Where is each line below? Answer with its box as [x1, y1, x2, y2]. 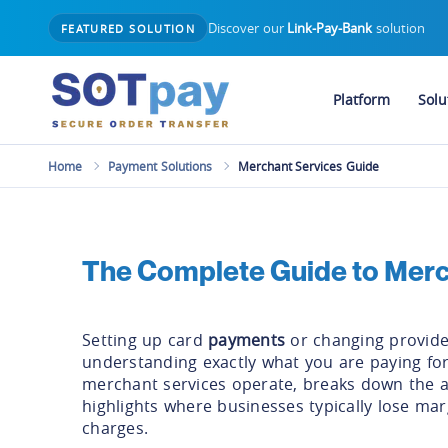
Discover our [208, 19, 288, 37]
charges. [82, 416, 148, 439]
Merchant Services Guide [237, 158, 379, 174]
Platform [332, 90, 390, 109]
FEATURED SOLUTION [61, 20, 195, 36]
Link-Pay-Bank [287, 19, 373, 37]
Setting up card [82, 328, 208, 351]
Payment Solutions [108, 158, 212, 174]
